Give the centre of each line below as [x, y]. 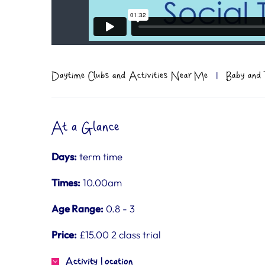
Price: [64, 235]
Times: [66, 182]
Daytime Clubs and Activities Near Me [130, 76]
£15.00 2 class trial [119, 235]
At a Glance [86, 127]
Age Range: [77, 209]
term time [100, 156]
